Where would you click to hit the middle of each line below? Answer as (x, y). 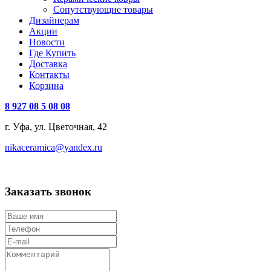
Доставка (48, 64)
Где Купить (52, 53)
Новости (47, 42)
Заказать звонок (48, 191)
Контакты (49, 75)
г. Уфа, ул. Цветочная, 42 (56, 127)
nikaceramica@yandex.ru (54, 148)
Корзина (46, 86)
